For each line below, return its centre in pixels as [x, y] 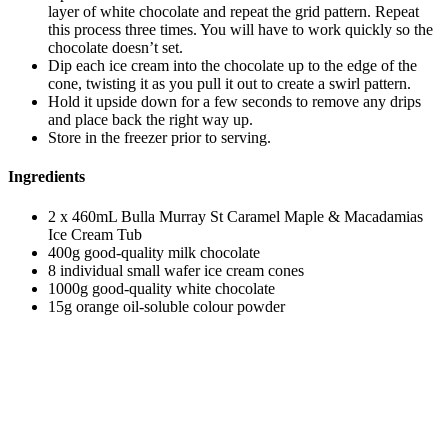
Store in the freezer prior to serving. [159, 138]
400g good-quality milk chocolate [154, 252]
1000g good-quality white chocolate [161, 288]
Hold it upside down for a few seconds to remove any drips [234, 102]
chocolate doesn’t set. [115, 48]
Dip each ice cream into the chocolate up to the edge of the [232, 66]
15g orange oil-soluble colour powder [166, 306]
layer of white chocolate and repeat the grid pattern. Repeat [233, 12]
